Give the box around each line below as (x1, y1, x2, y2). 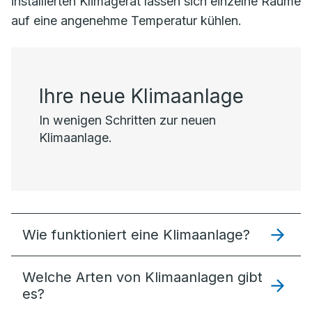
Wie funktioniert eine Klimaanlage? (22, 226, 250, 243)
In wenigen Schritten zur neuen (39, 113, 216, 127)
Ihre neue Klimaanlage (39, 84, 244, 108)
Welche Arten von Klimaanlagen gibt (22, 269, 263, 286)
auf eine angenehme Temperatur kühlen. (11, 13, 242, 28)
